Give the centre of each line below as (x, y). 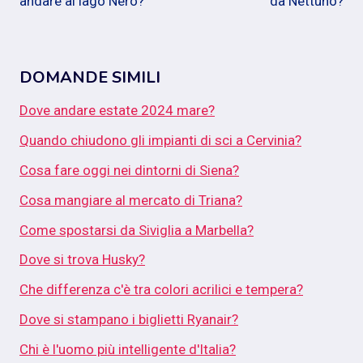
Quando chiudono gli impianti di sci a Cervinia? (160, 141)
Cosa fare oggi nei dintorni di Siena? (129, 171)
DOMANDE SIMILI (90, 78)
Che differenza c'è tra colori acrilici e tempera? (161, 290)
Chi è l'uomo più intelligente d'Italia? (128, 349)
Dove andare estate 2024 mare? (117, 111)
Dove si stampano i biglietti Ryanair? (129, 320)
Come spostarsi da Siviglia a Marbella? (137, 230)
